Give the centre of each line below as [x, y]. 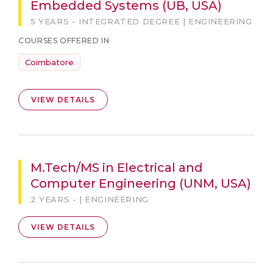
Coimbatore [49, 62]
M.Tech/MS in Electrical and [117, 168]
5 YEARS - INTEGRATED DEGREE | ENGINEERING [141, 21]
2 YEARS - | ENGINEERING [90, 199]
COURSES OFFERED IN [64, 41]
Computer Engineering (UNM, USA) [141, 183]
